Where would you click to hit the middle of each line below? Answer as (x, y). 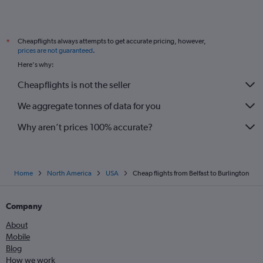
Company (24, 206)
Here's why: (36, 65)
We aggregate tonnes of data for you (89, 106)
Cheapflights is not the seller (74, 85)
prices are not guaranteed (55, 50)
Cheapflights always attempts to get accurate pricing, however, (112, 41)
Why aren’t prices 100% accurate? (85, 127)
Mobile (18, 237)
